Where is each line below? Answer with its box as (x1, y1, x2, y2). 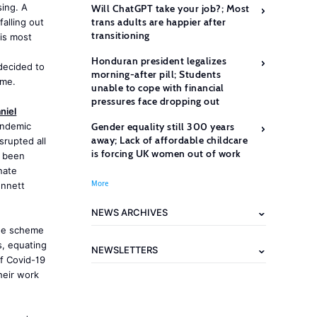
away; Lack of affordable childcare (91, 134, 248, 146)
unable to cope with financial (91, 81, 224, 94)
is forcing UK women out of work (91, 147, 241, 160)
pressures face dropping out (91, 95, 220, 108)
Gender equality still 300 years (91, 120, 235, 133)
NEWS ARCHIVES (91, 207, 168, 218)
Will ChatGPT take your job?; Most (91, 2, 250, 15)
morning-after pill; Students (91, 68, 221, 81)
